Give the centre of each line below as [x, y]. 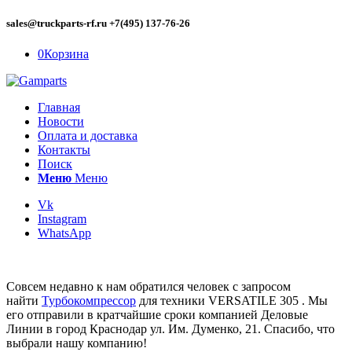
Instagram [62, 219]
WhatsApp [64, 233]
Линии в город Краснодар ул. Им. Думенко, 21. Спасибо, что [170, 329]
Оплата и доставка [88, 136]
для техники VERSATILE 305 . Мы [232, 301]
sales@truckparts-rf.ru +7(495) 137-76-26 [98, 24]
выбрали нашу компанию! [77, 343]
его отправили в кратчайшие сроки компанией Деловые [157, 315]
